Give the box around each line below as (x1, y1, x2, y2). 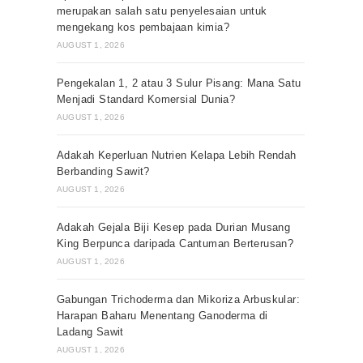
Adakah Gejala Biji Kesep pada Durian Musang (57, 221, 291, 233)
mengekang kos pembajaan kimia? (57, 21, 229, 33)
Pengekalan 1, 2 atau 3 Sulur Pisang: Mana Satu (57, 77, 301, 89)
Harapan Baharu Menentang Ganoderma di (57, 310, 268, 322)
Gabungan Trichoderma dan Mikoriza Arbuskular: (57, 293, 300, 305)
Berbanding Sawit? (57, 165, 150, 177)
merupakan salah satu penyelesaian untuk (57, 5, 267, 17)
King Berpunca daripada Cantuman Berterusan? (57, 237, 294, 250)
